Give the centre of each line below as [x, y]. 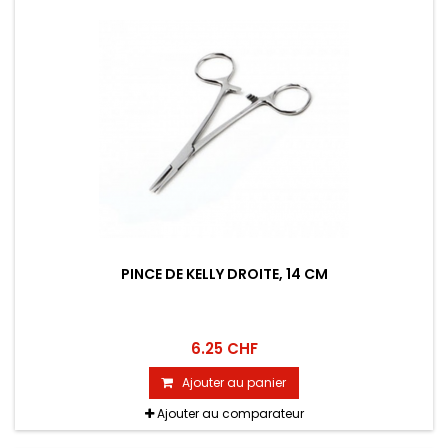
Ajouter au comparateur [230, 414]
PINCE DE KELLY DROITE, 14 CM [224, 274]
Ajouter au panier [234, 383]
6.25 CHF [224, 349]
